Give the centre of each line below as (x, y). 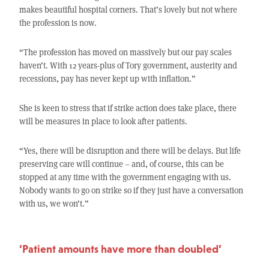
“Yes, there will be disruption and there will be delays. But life (130, 151)
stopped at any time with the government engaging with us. (125, 177)
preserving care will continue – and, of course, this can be (121, 164)
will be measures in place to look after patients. (103, 121)
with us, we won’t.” (54, 204)
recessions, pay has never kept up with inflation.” (107, 79)
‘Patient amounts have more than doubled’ (120, 249)
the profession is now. (58, 23)
